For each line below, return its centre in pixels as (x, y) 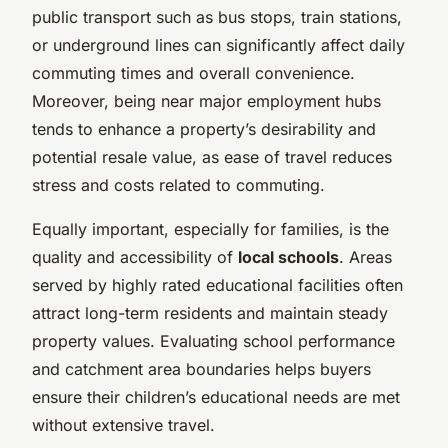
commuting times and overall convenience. (193, 72)
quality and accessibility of (135, 256)
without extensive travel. (123, 424)
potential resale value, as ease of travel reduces (212, 156)
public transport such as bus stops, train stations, (217, 16)
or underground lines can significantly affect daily (218, 44)
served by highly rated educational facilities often (217, 284)
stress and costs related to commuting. (178, 184)
